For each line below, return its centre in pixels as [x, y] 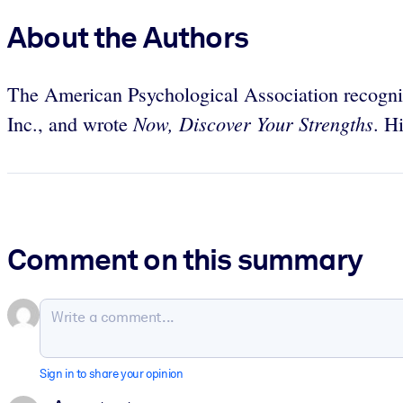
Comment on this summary [185, 260]
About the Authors [128, 36]
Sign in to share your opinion [112, 374]
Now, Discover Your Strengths [253, 124]
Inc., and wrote [70, 124]
